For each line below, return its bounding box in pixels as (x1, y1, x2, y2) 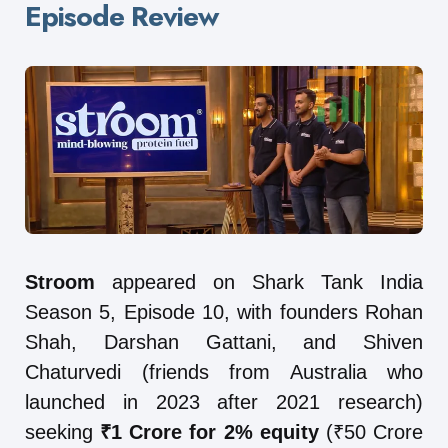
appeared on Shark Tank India (95, 270, 423, 293)
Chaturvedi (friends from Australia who (25, 360, 423, 383)
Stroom (25, 270, 95, 293)
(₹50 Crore (318, 420, 424, 443)
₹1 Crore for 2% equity (100, 420, 319, 443)
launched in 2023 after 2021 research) (25, 390, 423, 413)
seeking (25, 420, 101, 443)
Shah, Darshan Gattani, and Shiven (25, 330, 423, 353)
